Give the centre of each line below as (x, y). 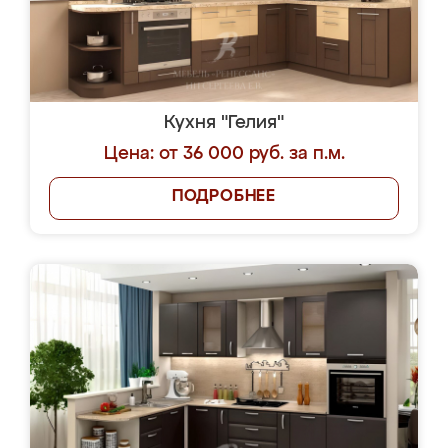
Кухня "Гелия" (224, 123)
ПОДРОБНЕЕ (224, 197)
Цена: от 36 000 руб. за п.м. (224, 154)
